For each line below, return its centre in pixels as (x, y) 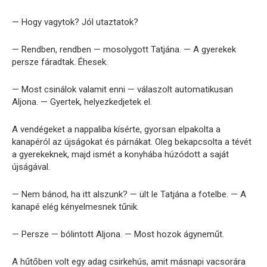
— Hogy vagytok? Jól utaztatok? (75, 22)
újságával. (31, 167)
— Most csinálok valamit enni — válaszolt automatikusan (122, 89)
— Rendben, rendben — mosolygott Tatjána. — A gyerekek (124, 49)
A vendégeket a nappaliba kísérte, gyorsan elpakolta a (116, 129)
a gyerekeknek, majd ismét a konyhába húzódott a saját (120, 154)
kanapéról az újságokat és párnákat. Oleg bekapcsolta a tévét (132, 142)
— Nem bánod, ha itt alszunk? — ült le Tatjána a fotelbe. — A (129, 194)
